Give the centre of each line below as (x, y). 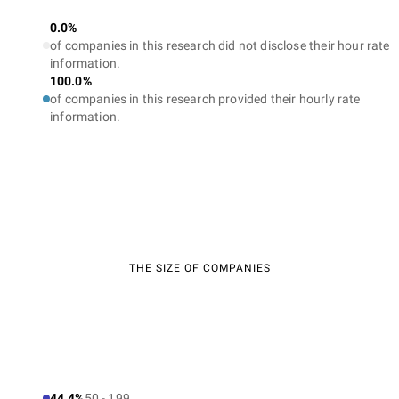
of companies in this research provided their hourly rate (205, 99)
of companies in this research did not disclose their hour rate (220, 45)
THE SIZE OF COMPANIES (199, 268)
